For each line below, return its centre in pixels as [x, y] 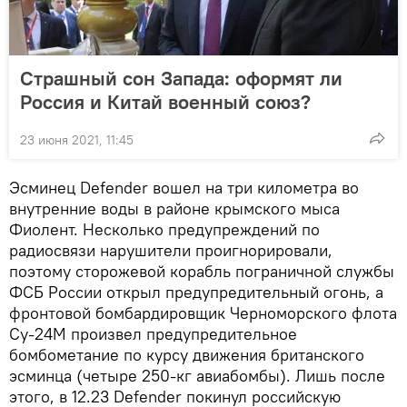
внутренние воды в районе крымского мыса [174, 209]
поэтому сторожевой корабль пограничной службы [202, 272]
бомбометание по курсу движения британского [187, 355]
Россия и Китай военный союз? [165, 102]
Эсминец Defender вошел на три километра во [184, 188]
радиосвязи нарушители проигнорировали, [171, 251]
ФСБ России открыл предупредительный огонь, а [196, 293]
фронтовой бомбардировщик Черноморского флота [203, 313]
